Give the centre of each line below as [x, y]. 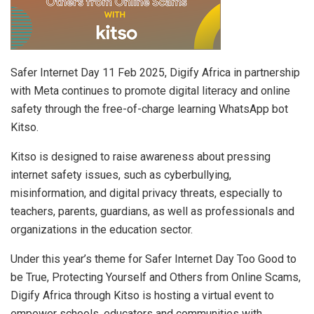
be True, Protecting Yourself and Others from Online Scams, [156, 278]
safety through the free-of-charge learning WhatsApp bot [149, 109]
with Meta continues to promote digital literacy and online [150, 91]
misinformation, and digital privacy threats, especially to [146, 193]
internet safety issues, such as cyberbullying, [121, 175]
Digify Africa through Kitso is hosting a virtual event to [142, 296]
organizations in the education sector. [102, 230]
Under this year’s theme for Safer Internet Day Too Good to [153, 259]
